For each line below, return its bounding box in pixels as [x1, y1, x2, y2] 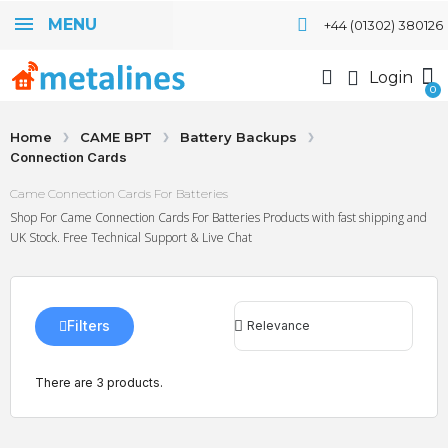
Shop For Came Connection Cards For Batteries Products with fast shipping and [10, 209, 427, 226]
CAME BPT [80, 129, 152, 145]
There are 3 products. [35, 375, 163, 390]
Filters [67, 316, 110, 334]
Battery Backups [180, 129, 297, 145]
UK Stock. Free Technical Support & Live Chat [10, 229, 252, 246]
